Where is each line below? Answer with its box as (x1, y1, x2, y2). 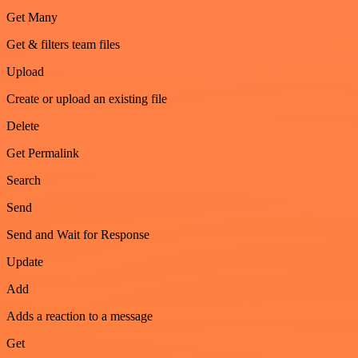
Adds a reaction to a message (6, 308, 153, 323)
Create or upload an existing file (6, 91, 167, 105)
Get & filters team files (6, 37, 120, 51)
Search (6, 173, 41, 187)
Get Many (6, 10, 58, 24)
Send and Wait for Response (6, 227, 149, 241)
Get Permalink (6, 145, 79, 160)
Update (6, 254, 43, 268)
